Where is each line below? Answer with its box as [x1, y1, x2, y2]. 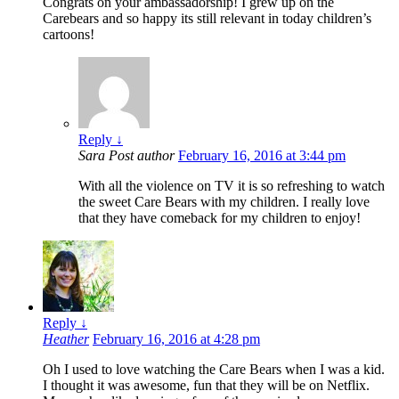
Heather [43, 331, 89, 347]
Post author [109, 148, 175, 164]
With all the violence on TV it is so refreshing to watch [78, 178, 385, 194]
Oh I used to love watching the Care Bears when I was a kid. [43, 362, 385, 378]
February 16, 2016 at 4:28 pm [93, 331, 260, 347]
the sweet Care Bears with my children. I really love [78, 194, 370, 210]
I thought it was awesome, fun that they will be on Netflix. [43, 378, 370, 394]
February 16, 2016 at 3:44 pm [178, 148, 346, 164]
